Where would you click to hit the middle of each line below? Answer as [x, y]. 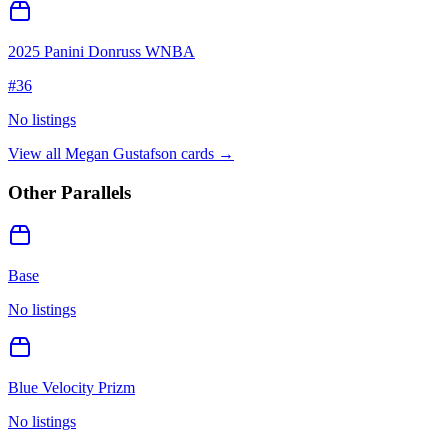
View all [36, 154]
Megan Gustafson [121, 154]
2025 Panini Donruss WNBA [101, 52]
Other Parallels [69, 192]
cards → [205, 154]
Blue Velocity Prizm [71, 387]
